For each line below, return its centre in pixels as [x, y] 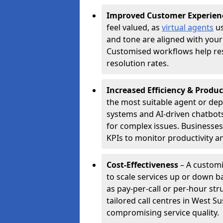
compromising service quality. [163, 213]
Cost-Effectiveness [142, 165]
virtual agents [188, 27]
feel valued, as [134, 27]
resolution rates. [138, 63]
